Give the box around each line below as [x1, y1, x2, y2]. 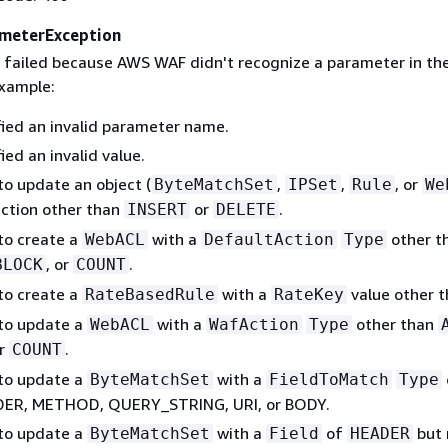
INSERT [126, 200, 187, 220]
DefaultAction [203, 230, 334, 250]
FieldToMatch [268, 370, 389, 390]
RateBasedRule [84, 285, 215, 305]
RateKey [273, 285, 344, 305]
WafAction [208, 315, 299, 335]
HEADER [349, 424, 410, 444]
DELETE [215, 200, 276, 220]
